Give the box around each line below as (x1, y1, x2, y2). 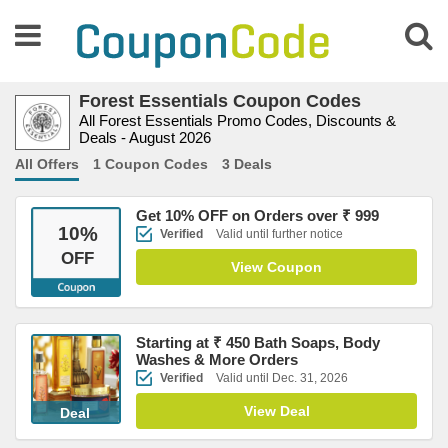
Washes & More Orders (136, 351, 298, 368)
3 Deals (222, 156, 272, 172)
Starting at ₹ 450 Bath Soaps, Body (136, 334, 380, 351)
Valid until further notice (213, 227, 343, 241)
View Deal (243, 403, 310, 419)
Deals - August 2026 (79, 129, 211, 146)
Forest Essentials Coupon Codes (79, 91, 361, 111)
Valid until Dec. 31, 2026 (213, 371, 348, 385)
